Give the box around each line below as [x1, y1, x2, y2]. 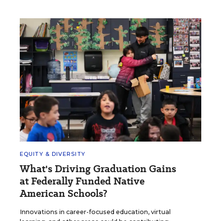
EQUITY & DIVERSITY [20, 150, 85, 157]
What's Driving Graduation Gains [20, 161, 176, 176]
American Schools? [20, 186, 107, 200]
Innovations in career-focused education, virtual [20, 208, 171, 216]
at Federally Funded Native [20, 174, 145, 188]
